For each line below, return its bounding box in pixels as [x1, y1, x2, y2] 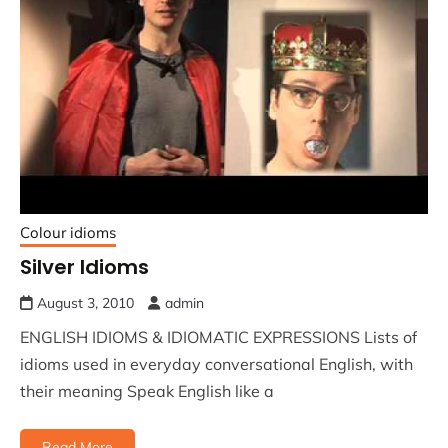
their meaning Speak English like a [20, 381, 274, 402]
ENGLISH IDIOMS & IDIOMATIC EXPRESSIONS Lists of [20, 327, 417, 348]
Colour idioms [20, 223, 116, 243]
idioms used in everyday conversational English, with [20, 354, 413, 375]
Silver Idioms [20, 253, 149, 282]
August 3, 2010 [37, 294, 134, 313]
